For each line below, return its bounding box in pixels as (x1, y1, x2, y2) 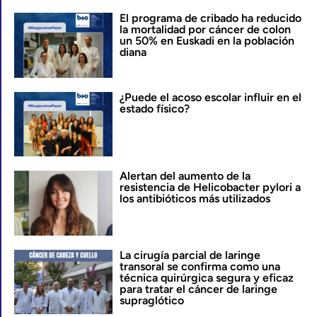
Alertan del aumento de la (119, 169, 250, 183)
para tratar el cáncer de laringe (119, 282, 277, 296)
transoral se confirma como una (119, 259, 280, 273)
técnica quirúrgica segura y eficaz (119, 270, 294, 284)
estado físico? (119, 101, 190, 115)
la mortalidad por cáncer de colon (119, 23, 291, 36)
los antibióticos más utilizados (119, 192, 270, 206)
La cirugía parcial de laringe (119, 248, 260, 262)
